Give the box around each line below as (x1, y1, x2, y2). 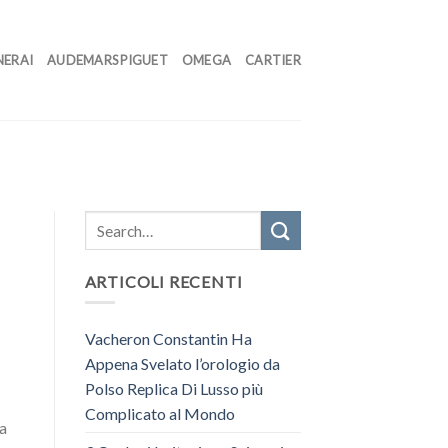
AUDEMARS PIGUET (47, 52, 168, 68)
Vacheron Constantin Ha (84, 328, 252, 348)
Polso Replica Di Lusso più (84, 378, 263, 398)
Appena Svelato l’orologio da (84, 353, 280, 373)
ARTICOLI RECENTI (84, 272, 243, 292)
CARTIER (245, 52, 301, 68)
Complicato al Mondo (84, 403, 235, 423)
